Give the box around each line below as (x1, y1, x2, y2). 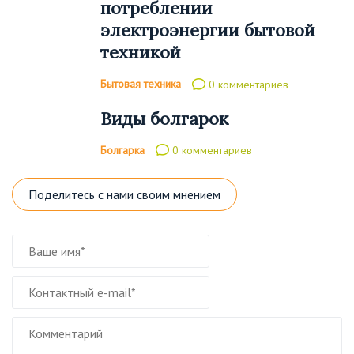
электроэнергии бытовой (100, 19, 315, 42)
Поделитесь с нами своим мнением (28, 186, 220, 202)
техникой (100, 41, 181, 64)
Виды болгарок (100, 107, 228, 130)
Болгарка (100, 142, 145, 157)
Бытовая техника (100, 76, 181, 91)
